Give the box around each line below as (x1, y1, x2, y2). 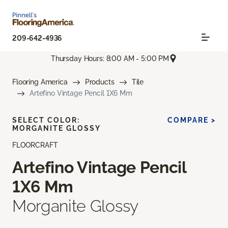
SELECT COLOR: (12, 116, 80, 125)
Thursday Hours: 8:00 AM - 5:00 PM (50, 54, 169, 63)
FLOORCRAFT (12, 141, 58, 150)
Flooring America (12, 78, 68, 87)
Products (84, 78, 115, 87)
